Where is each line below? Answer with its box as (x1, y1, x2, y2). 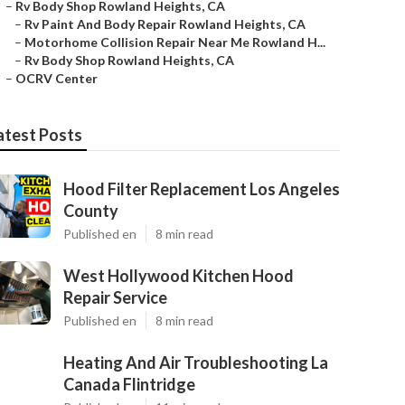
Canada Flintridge (63, 374, 195, 394)
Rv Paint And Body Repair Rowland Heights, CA (24, 16, 306, 32)
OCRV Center (15, 71, 98, 86)
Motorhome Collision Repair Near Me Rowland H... (24, 34, 325, 50)
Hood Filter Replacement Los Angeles (63, 179, 340, 199)
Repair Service (63, 287, 167, 307)
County (63, 201, 118, 221)
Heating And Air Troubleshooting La (63, 353, 328, 372)
